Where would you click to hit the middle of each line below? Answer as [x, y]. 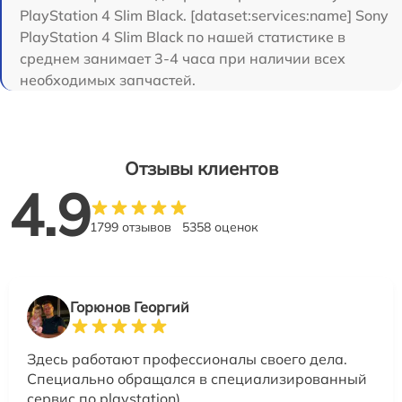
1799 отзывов [131, 227]
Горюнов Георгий [130, 307]
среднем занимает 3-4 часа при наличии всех [183, 59]
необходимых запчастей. [108, 80]
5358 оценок [220, 227]
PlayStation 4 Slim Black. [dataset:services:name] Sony [204, 16]
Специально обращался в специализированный [197, 379]
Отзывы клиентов [201, 169]
